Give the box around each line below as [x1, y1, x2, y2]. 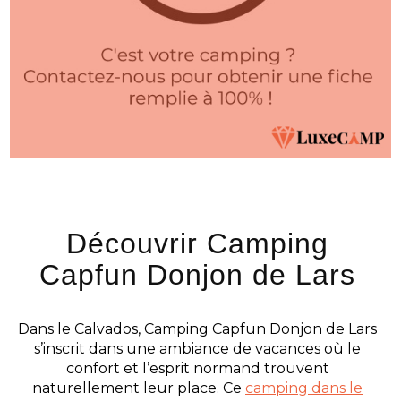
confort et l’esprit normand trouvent [65, 359, 329, 377]
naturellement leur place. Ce [32, 379, 245, 397]
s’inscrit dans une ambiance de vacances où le [34, 339, 361, 357]
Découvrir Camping [66, 226, 328, 260]
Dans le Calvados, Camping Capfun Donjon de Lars [18, 320, 377, 337]
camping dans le [245, 379, 363, 397]
